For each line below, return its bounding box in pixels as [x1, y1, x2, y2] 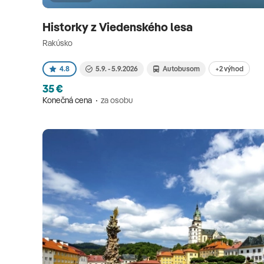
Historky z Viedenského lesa [42, 19, 195, 35]
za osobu [101, 94, 133, 105]
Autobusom [163, 64, 200, 73]
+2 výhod [215, 64, 243, 73]
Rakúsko [42, 38, 72, 49]
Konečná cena [42, 94, 92, 105]
